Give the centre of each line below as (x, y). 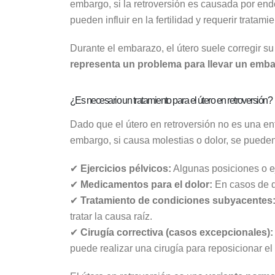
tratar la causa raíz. (111, 216)
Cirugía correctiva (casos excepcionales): (177, 232)
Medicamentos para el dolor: (146, 184)
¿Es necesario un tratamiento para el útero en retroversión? (171, 100)
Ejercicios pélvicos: (126, 168)
